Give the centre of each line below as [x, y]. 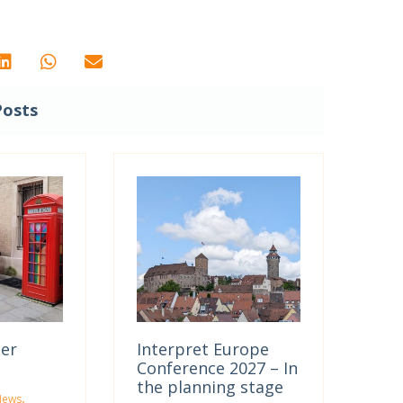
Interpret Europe [203, 349]
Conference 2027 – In [218, 367]
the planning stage [210, 386]
